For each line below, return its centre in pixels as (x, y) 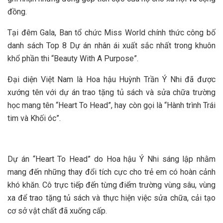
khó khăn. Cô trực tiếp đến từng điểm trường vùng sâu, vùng (111, 185)
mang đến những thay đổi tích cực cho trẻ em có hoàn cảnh (111, 172)
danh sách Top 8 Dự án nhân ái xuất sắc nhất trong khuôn (111, 45)
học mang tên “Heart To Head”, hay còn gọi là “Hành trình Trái (111, 105)
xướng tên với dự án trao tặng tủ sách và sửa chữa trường (111, 92)
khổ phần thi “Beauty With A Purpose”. (73, 58)
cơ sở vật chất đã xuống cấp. (57, 211)
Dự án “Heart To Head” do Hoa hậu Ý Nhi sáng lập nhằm (111, 159)
